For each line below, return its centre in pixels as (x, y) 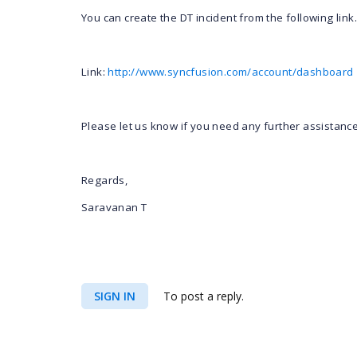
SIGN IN (115, 296)
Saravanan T (114, 207)
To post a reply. (202, 296)
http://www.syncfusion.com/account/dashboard (231, 72)
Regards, (105, 180)
